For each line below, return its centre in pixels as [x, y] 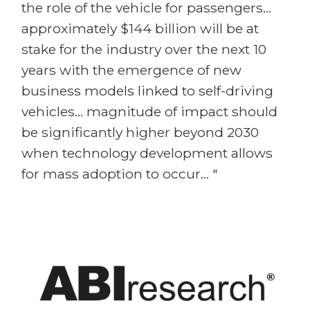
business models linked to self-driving [147, 91]
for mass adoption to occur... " [120, 174]
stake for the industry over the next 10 [144, 49]
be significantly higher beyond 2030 [140, 132]
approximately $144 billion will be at [140, 28]
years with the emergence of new [131, 70]
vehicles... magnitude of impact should [149, 111]
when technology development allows [147, 153]
